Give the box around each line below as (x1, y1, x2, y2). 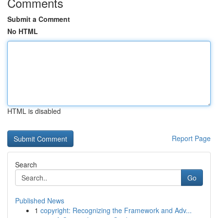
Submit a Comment (7, 14, 70, 24)
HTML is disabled (7, 106, 61, 116)
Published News (15, 196, 64, 205)
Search (15, 160, 37, 169)
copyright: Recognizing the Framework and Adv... (40, 205, 192, 215)
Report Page (172, 133, 211, 143)
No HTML (7, 26, 38, 36)
